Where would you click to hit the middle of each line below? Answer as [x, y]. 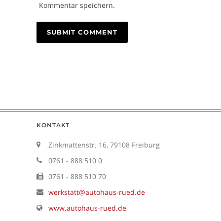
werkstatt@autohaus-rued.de [97, 192]
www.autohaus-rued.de [87, 208]
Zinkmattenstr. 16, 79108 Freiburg [104, 145]
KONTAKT [53, 125]
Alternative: [55, 61]
